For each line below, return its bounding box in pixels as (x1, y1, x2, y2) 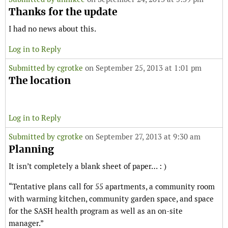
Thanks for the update (9, 6, 117, 19)
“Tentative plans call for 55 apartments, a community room (9, 182, 215, 192)
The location (9, 74, 71, 88)
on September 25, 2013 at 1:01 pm (83, 63, 202, 73)
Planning (9, 143, 54, 156)
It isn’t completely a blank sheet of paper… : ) (9, 161, 166, 172)
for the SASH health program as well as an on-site (9, 206, 183, 216)
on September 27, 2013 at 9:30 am (83, 132, 201, 142)
